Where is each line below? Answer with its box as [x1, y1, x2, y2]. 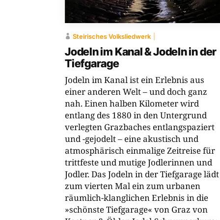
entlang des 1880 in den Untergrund [65, 109, 207, 121]
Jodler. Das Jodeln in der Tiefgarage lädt [65, 168, 219, 180]
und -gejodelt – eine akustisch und [65, 133, 198, 144]
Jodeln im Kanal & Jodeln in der [65, 45, 217, 58]
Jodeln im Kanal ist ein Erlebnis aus [65, 74, 204, 85]
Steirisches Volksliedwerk [73, 32, 151, 40]
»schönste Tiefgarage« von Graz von [65, 203, 208, 215]
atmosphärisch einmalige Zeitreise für [65, 144, 215, 156]
